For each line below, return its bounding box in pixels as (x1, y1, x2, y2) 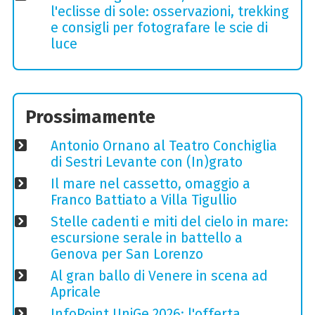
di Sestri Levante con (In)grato (50, 154, 243, 171)
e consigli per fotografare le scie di (50, 20, 268, 37)
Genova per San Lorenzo (50, 246, 203, 263)
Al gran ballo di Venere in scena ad (50, 268, 268, 285)
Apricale (50, 284, 101, 301)
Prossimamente (25, 105, 156, 128)
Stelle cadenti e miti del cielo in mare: (50, 214, 288, 231)
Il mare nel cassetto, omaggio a (50, 176, 250, 193)
